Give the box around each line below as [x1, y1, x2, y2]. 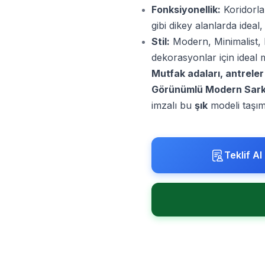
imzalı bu [151, 99, 195, 111]
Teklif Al [224, 149, 262, 161]
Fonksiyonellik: [151, 4, 221, 15]
